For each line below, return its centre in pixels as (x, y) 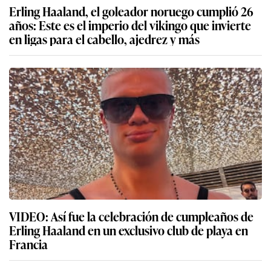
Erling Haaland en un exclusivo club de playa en (129, 230)
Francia (28, 243)
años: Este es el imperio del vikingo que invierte (130, 24)
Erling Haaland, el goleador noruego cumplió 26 (131, 11)
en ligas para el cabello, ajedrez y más (104, 38)
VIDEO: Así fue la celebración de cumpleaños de (131, 216)
